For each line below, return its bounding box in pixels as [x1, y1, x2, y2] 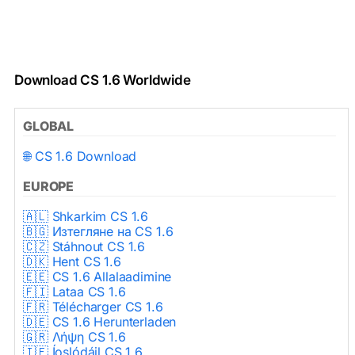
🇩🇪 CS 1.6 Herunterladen [23, 314, 177, 330]
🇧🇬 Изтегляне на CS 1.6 [23, 223, 174, 240]
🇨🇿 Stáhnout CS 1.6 [23, 239, 146, 255]
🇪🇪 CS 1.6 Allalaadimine [23, 269, 172, 285]
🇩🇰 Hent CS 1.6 [23, 254, 121, 270]
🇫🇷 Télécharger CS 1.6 [23, 299, 163, 315]
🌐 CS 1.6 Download [23, 148, 137, 165]
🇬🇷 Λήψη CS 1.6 [23, 329, 126, 345]
